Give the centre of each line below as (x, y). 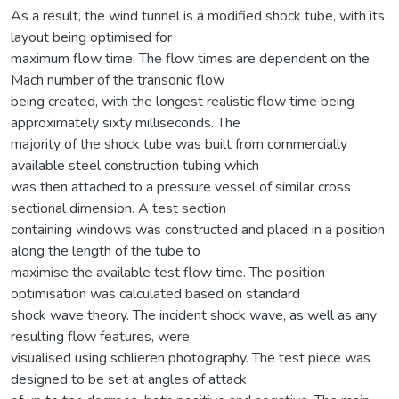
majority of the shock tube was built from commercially (179, 144)
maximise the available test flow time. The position (168, 272)
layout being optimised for (91, 37)
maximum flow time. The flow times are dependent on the (190, 58)
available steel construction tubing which (135, 165)
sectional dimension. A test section (118, 208)
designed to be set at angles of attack (129, 379)
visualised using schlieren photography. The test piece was (191, 358)
